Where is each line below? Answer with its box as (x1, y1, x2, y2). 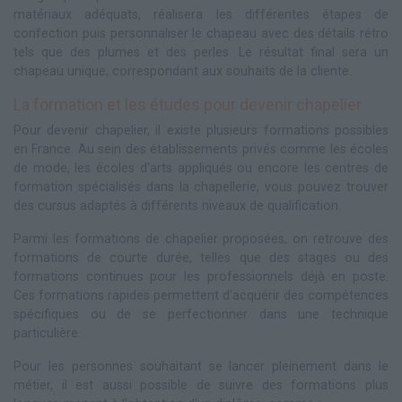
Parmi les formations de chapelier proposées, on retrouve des (13, 231, 389, 247)
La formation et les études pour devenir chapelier (13, 94, 362, 114)
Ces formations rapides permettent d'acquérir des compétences (13, 287, 389, 303)
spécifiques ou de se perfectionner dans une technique (13, 306, 389, 322)
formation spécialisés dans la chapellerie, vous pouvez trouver (13, 179, 389, 195)
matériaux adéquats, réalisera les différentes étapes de (13, 6, 389, 22)
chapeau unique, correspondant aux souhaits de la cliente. (13, 63, 352, 79)
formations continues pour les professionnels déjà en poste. (13, 268, 389, 284)
